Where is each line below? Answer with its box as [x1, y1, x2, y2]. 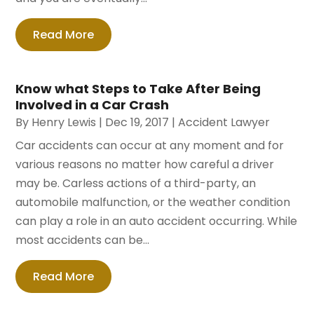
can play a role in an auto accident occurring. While [15, 212, 298, 229]
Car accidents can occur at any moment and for [15, 137, 285, 153]
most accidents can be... [15, 231, 150, 248]
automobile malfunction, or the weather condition [15, 193, 291, 210]
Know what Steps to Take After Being [15, 79, 261, 97]
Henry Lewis [32, 114, 97, 130]
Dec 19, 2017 [105, 114, 170, 130]
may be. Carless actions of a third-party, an [15, 175, 257, 191]
